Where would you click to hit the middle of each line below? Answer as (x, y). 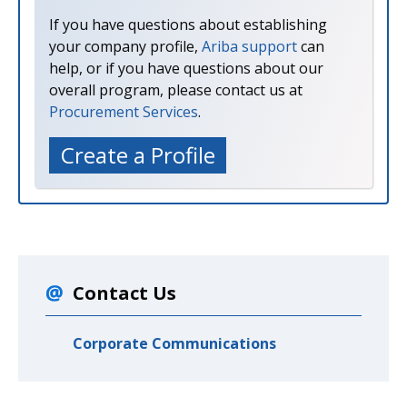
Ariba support (249, 46)
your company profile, (125, 46)
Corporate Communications (174, 343)
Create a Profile (138, 154)
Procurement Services (124, 111)
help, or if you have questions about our (186, 68)
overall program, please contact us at (176, 89)
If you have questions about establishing (188, 24)
